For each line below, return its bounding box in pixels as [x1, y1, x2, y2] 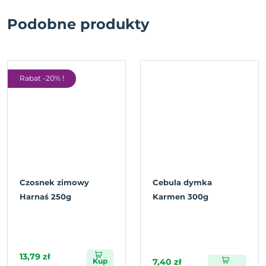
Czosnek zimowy [20, 178, 89, 187]
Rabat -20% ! [20, 74, 64, 83]
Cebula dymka [153, 178, 212, 187]
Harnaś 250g [20, 192, 71, 201]
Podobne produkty [7, 15, 149, 33]
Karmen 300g [153, 192, 208, 201]
